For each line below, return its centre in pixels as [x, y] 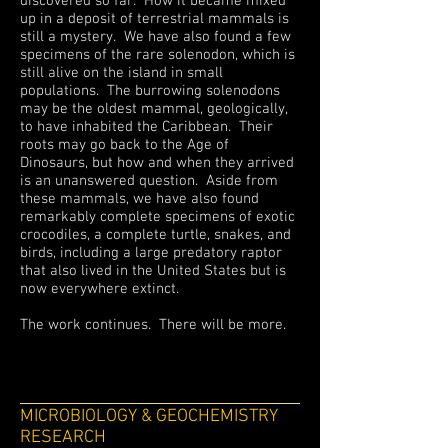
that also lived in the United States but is [153, 271]
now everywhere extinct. [107, 289]
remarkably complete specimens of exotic [157, 217]
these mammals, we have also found [139, 199]
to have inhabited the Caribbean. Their [146, 127]
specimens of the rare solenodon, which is [157, 55]
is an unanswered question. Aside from [149, 181]
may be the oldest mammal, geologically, [153, 109]
